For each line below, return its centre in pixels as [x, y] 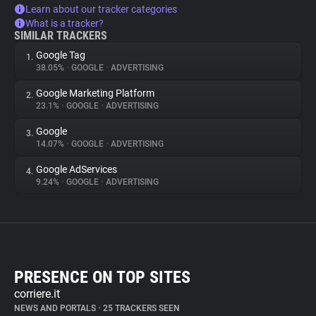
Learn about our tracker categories [101, 9]
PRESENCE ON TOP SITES [102, 277]
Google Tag [61, 55]
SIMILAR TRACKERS [61, 36]
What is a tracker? [65, 23]
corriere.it [37, 294]
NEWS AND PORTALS [56, 308]
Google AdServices [77, 169]
